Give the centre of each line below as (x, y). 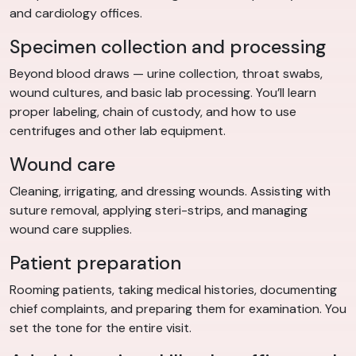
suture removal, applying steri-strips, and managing (159, 211)
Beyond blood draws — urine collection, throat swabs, (166, 74)
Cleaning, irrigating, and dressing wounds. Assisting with (170, 192)
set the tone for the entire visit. (101, 328)
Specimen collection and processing (168, 47)
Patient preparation (95, 263)
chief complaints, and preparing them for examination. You (178, 309)
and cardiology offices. (76, 14)
